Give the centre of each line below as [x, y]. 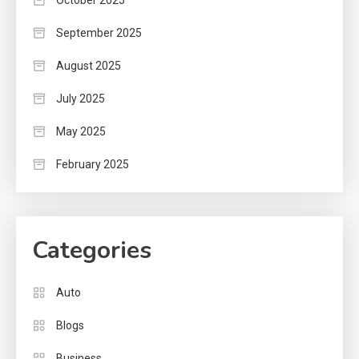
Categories [92, 251]
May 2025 [81, 132]
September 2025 [99, 33]
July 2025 [81, 99]
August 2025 [89, 66]
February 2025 [93, 165]
